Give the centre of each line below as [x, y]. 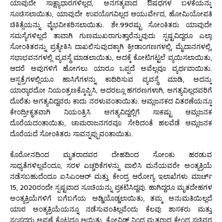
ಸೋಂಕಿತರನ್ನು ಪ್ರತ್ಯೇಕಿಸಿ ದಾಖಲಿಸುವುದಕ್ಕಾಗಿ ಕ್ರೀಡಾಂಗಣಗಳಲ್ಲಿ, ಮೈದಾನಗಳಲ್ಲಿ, [111, 46]
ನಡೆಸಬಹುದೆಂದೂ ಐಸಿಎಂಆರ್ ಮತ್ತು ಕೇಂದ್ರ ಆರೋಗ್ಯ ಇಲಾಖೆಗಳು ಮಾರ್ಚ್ [111, 176]
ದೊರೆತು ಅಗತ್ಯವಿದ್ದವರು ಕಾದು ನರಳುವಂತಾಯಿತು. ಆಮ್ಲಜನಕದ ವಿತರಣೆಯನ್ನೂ [111, 101]
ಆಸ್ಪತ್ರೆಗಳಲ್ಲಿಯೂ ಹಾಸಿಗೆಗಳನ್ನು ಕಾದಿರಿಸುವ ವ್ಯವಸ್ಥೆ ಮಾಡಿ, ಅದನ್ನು [111, 79]
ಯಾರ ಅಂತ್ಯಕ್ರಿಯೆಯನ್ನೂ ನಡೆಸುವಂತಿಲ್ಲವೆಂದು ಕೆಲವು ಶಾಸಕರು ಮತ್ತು [111, 209]
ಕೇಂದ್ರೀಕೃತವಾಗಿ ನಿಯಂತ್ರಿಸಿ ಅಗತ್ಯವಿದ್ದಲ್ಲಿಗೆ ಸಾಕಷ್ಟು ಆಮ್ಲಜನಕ [111, 112]
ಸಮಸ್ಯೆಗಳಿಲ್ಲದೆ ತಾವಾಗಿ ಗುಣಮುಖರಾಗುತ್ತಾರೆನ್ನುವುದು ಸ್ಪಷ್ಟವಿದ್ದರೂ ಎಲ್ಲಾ [111, 35]
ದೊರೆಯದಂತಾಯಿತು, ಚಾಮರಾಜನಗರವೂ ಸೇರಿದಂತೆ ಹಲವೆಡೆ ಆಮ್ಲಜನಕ [111, 123]
